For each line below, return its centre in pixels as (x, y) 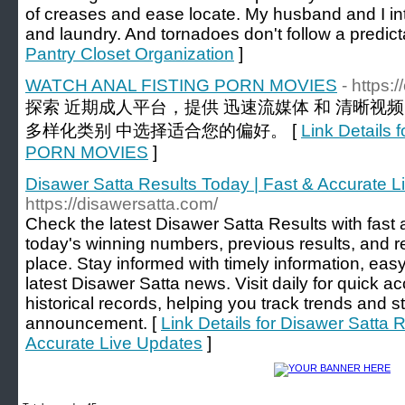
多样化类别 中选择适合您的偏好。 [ (163, 131)
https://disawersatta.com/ (122, 204)
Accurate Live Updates (114, 343)
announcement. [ (93, 323)
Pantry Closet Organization (130, 54)
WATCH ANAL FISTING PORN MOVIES (181, 85)
